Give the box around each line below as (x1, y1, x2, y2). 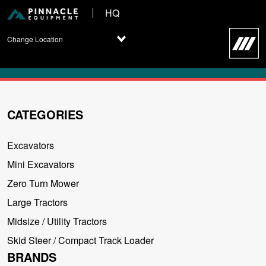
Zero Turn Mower (7, 176, 79, 190)
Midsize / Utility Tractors (7, 214, 107, 228)
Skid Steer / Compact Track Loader (7, 233, 154, 247)
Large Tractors (7, 195, 68, 209)
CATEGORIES (7, 105, 83, 123)
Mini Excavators (7, 157, 74, 171)
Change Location (7, 34, 63, 44)
